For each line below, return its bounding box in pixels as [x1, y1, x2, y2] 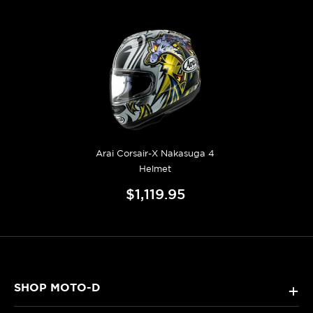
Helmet [139, 163, 171, 175]
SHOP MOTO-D [14, 281, 101, 294]
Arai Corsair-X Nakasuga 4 [96, 148, 214, 159]
